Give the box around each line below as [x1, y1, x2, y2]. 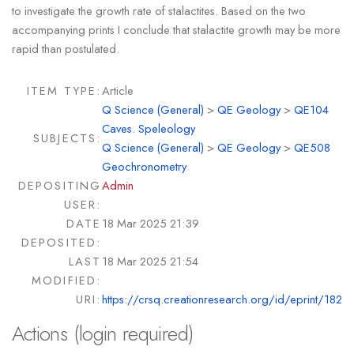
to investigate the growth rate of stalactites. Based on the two [11, 2, 306, 19]
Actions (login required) [11, 318, 194, 348]
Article [101, 82, 134, 100]
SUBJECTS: [32, 130, 102, 147]
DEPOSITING [17, 177, 102, 194]
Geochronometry [101, 158, 186, 175]
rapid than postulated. [11, 40, 119, 57]
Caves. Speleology [101, 120, 195, 137]
